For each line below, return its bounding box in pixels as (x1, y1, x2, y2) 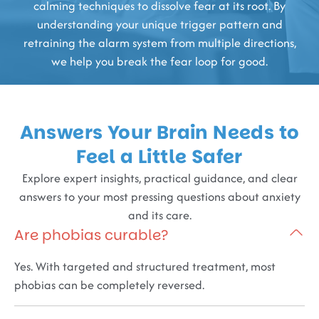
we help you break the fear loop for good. (51, 52, 268, 70)
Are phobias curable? (14, 224, 168, 245)
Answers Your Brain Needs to (19, 119, 300, 145)
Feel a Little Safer (76, 143, 243, 169)
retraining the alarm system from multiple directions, (23, 33, 296, 51)
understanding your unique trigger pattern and (36, 15, 283, 33)
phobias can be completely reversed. (14, 276, 204, 293)
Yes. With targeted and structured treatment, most (14, 257, 276, 275)
